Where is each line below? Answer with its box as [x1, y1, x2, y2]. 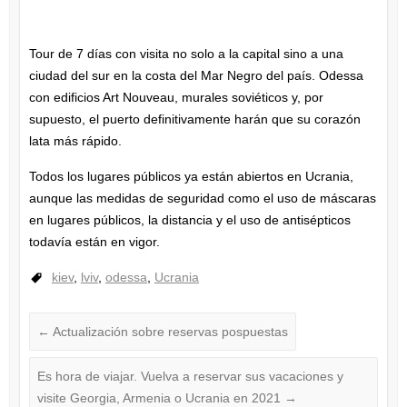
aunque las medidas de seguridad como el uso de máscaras [28, 191, 376, 206]
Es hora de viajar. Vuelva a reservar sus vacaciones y [36, 369, 343, 384]
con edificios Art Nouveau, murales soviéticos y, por [28, 90, 323, 105]
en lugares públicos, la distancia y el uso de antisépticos [28, 213, 351, 228]
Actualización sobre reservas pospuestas [49, 324, 288, 340]
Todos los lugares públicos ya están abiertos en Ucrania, [28, 169, 353, 184]
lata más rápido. [28, 134, 122, 149]
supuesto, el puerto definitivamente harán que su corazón [28, 112, 361, 127]
